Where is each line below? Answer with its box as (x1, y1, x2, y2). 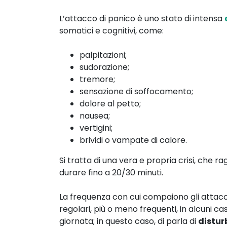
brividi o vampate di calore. (80, 134, 187, 146)
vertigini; (80, 122, 112, 134)
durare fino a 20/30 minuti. (59, 166, 163, 178)
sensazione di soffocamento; (80, 85, 193, 97)
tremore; (80, 73, 115, 85)
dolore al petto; (80, 97, 141, 109)
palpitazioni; (80, 49, 127, 61)
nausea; (80, 109, 110, 122)
